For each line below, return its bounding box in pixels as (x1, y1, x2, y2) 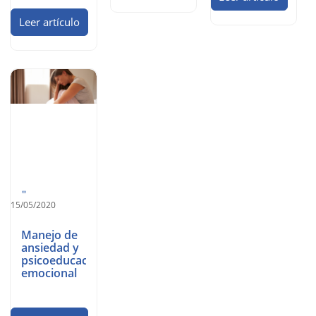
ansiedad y (21, 240, 80, 256)
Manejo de (21, 227, 78, 243)
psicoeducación (21, 253, 105, 269)
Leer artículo (18, 15, 80, 30)
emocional (21, 265, 78, 281)
